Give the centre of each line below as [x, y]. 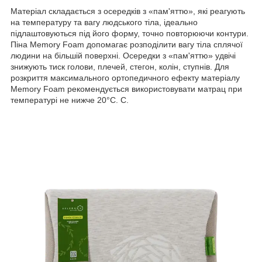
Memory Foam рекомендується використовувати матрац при [126, 89]
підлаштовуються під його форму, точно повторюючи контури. [130, 33]
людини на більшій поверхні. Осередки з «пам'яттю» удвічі [123, 55]
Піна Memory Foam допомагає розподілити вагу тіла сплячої [127, 44]
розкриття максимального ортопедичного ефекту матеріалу [125, 77]
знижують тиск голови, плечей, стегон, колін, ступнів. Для [120, 66]
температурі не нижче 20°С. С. [70, 100]
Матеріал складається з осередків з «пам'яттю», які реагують [128, 11]
